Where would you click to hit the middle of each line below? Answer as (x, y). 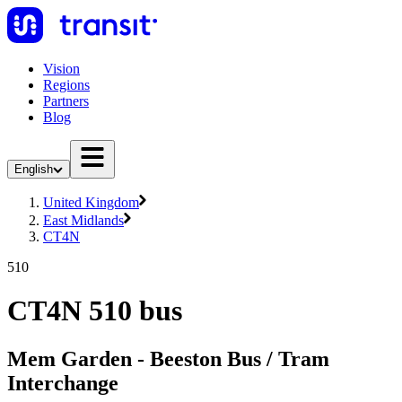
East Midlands (83, 220)
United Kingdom (91, 202)
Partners (66, 101)
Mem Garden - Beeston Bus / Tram (168, 358)
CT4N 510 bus (95, 311)
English (34, 169)
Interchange (63, 383)
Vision (61, 69)
